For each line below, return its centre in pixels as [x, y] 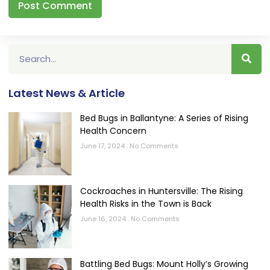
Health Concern [113, 130]
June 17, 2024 [103, 146]
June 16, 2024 [104, 218]
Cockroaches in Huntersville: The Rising [162, 191]
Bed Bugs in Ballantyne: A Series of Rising [164, 118]
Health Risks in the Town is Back [146, 203]
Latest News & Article [67, 93]
